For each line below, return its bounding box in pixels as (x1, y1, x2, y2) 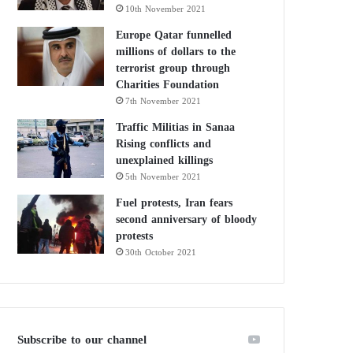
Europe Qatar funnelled (116, 24, 232, 46)
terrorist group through (116, 57, 231, 79)
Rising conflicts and (116, 132, 212, 154)
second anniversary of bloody (116, 208, 258, 230)
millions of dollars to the (116, 40, 236, 62)
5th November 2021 (125, 168, 202, 185)
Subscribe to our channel (17, 328, 147, 351)
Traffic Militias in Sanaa (116, 116, 236, 138)
